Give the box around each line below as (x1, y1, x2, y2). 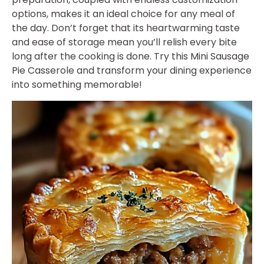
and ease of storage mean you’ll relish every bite (12, 35, 237, 49)
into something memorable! (12, 78, 142, 92)
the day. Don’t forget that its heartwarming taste (12, 21, 240, 35)
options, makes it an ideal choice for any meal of (12, 7, 235, 21)
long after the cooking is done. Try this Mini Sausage (12, 49, 249, 64)
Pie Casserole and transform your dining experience (12, 64, 252, 78)
